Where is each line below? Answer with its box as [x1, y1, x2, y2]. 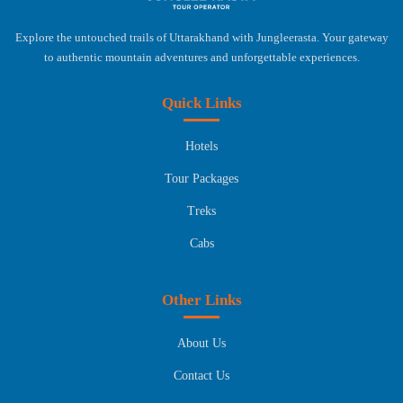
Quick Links [161, 94, 242, 112]
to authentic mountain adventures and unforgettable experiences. [43, 49, 360, 64]
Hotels [185, 139, 218, 153]
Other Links [161, 291, 242, 309]
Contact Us [174, 368, 229, 382]
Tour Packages [165, 171, 238, 185]
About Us [177, 336, 226, 350]
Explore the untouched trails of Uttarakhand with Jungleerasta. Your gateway [14, 30, 389, 44]
